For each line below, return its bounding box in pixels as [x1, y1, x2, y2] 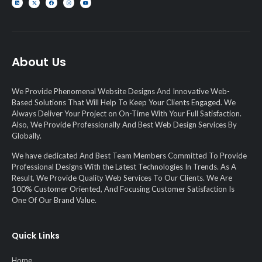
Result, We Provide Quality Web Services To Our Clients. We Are [12, 173, 232, 182]
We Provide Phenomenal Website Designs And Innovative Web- [12, 87, 230, 96]
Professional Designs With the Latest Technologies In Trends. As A [12, 161, 236, 171]
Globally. [12, 131, 42, 141]
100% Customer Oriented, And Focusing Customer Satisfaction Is [12, 184, 235, 194]
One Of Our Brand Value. [12, 195, 96, 205]
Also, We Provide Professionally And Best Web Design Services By [12, 120, 237, 130]
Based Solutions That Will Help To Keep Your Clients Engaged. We [12, 98, 236, 108]
